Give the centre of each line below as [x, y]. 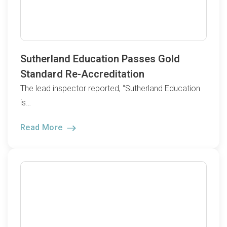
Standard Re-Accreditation [82, 74]
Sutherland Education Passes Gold [100, 59]
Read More [43, 127]
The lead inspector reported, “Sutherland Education [110, 89]
